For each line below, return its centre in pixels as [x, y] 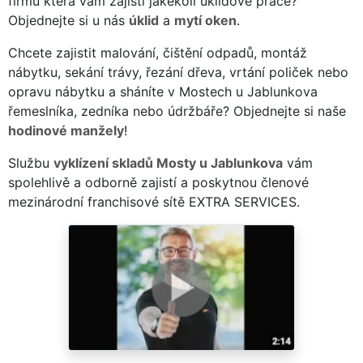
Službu [31, 162]
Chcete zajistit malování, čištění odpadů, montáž [158, 52]
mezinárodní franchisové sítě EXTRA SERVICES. [154, 201]
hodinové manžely [66, 130]
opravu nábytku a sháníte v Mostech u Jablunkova [163, 91]
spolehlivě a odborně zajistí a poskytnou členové [158, 182]
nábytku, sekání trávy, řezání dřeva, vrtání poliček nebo [178, 72]
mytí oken [205, 20]
